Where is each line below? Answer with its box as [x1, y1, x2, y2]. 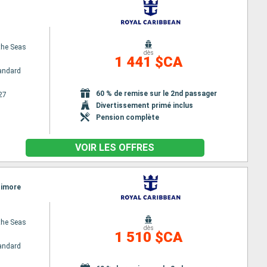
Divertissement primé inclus [95, 101, 193, 110]
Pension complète [95, 113, 159, 122]
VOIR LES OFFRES [75, 142, 154, 153]
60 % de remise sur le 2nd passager [95, 89, 217, 98]
